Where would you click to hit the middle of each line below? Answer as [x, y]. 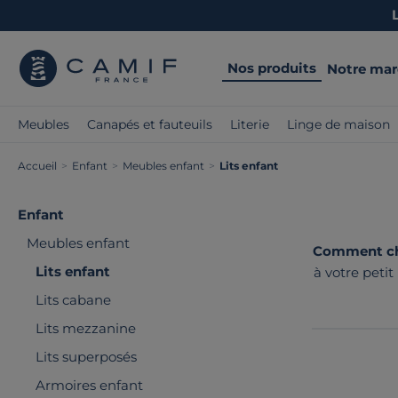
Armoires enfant [89, 385]
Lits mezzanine [86, 328]
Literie [250, 124]
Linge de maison [338, 124]
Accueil [37, 166]
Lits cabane [73, 300]
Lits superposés [86, 357]
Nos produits [272, 68]
